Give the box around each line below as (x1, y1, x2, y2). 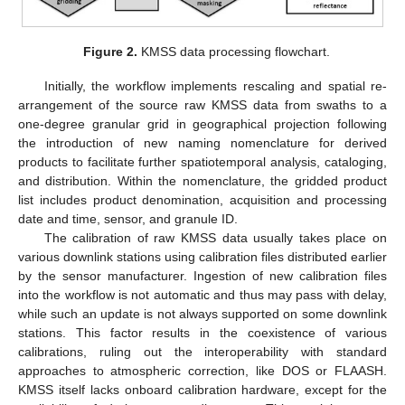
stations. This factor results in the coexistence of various (18, 325, 387, 341)
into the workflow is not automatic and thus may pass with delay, (18, 287, 387, 303)
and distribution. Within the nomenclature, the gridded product (18, 174, 387, 189)
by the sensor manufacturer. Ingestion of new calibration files (18, 268, 387, 284)
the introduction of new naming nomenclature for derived (18, 136, 387, 151)
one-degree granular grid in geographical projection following (18, 117, 387, 132)
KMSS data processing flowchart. (137, 44, 330, 60)
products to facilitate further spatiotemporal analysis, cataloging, (18, 155, 387, 170)
